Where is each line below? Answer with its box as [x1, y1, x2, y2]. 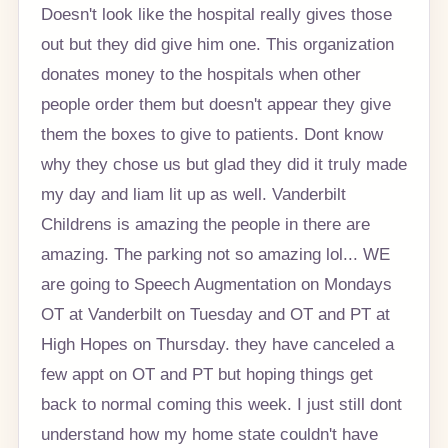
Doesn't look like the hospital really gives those [40, 4, 392, 25]
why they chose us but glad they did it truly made [40, 154, 407, 175]
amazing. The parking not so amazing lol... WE [40, 244, 390, 265]
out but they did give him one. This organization [40, 34, 394, 55]
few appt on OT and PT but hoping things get [40, 364, 373, 385]
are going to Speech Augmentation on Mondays [40, 274, 392, 295]
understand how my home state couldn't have [40, 424, 378, 445]
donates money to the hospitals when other [40, 64, 361, 85]
